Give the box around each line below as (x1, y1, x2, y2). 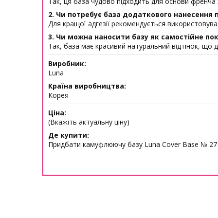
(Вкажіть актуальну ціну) (48, 117, 129, 127)
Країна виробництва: (48, 81, 126, 91)
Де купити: (48, 130, 89, 140)
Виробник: (48, 59, 86, 68)
